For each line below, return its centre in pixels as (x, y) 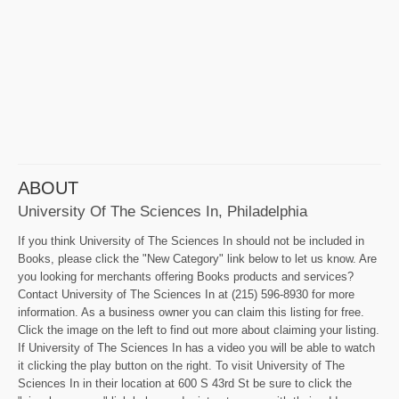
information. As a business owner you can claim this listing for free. (191, 313)
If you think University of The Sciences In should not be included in (191, 241)
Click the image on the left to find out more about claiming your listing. (199, 330)
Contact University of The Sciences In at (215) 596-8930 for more (186, 295)
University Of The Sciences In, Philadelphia (163, 212)
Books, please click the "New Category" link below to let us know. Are (197, 259)
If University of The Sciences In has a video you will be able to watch (196, 348)
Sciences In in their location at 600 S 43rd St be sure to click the (185, 384)
